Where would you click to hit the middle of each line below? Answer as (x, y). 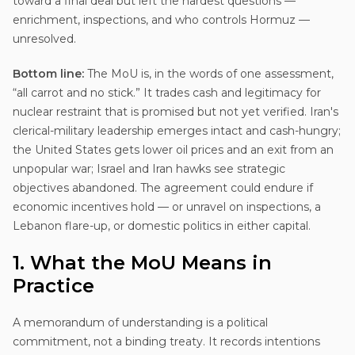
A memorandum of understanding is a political (140, 322)
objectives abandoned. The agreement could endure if (163, 187)
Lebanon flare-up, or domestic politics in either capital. (162, 225)
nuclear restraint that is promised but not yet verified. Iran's (176, 111)
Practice (53, 285)
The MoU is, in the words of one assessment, (209, 73)
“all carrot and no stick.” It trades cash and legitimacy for (167, 92)
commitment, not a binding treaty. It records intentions (166, 341)
